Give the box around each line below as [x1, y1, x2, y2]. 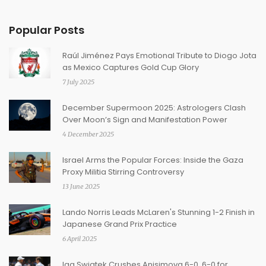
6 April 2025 [62, 234, 97, 243]
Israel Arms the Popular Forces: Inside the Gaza [62, 154, 243, 166]
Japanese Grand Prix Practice [62, 218, 177, 230]
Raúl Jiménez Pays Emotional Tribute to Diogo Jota [62, 49, 256, 61]
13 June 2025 [62, 182, 100, 191]
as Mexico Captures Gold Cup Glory [62, 61, 199, 73]
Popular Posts [9, 22, 84, 37]
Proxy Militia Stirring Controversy [62, 166, 184, 178]
